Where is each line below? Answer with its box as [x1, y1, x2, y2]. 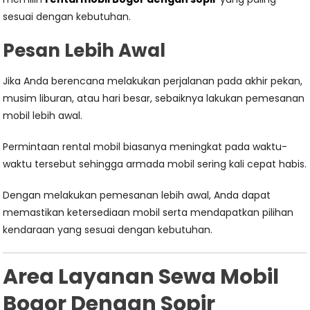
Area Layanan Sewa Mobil [3, 262, 280, 291]
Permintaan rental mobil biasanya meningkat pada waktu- [3, 140, 288, 154]
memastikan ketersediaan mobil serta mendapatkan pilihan [3, 206, 294, 219]
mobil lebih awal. [3, 109, 83, 122]
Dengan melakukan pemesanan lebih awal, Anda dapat [3, 188, 271, 202]
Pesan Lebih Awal [3, 38, 166, 63]
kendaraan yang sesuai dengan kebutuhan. [3, 223, 213, 237]
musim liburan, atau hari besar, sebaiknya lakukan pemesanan [3, 91, 305, 105]
